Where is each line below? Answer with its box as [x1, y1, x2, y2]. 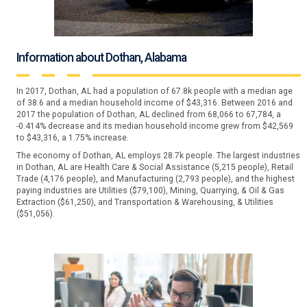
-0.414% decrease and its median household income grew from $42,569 [16, 121, 293, 132]
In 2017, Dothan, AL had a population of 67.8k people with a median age [16, 86, 293, 97]
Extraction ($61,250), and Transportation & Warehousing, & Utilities [16, 197, 273, 207]
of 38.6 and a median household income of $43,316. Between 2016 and [16, 98, 293, 108]
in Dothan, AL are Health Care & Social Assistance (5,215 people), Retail [16, 162, 293, 172]
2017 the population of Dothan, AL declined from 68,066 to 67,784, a [16, 110, 281, 120]
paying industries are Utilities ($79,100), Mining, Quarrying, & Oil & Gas [16, 185, 284, 195]
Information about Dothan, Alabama [16, 51, 186, 65]
